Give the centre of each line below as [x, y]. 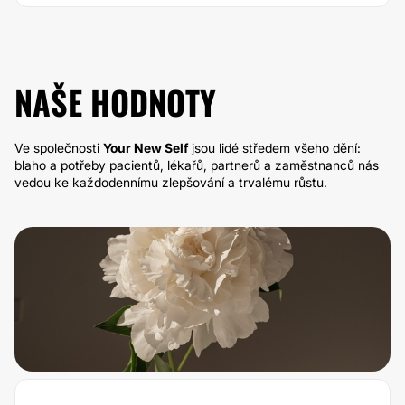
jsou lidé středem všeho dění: [274, 148]
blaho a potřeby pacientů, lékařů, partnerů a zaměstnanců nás [197, 165]
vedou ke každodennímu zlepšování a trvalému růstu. [171, 182]
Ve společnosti [59, 148]
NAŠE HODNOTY [115, 102]
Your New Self [146, 148]
